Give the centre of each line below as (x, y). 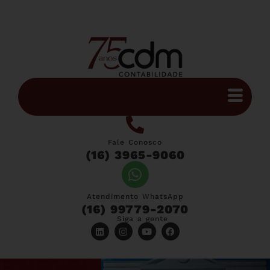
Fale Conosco (135, 143)
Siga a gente (143, 219)
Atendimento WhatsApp (135, 197)
